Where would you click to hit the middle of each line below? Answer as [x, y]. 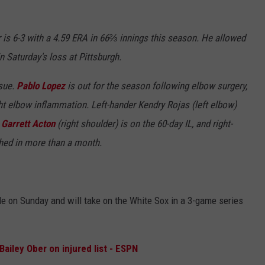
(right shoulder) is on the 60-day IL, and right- [144, 124]
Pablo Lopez [41, 86]
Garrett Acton [28, 124]
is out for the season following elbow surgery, [156, 86]
